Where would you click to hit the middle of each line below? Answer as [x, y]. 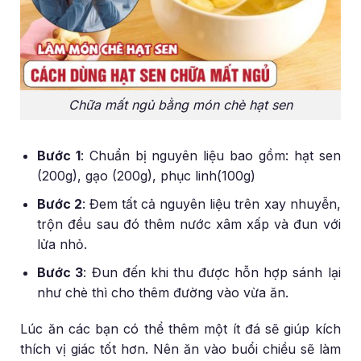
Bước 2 [60, 203]
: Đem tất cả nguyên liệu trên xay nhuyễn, [212, 203]
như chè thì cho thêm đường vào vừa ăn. [163, 292]
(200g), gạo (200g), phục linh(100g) [147, 176]
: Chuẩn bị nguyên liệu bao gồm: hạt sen [211, 156]
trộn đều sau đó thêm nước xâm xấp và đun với [189, 224]
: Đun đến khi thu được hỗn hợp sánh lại [212, 272]
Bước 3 [60, 272]
